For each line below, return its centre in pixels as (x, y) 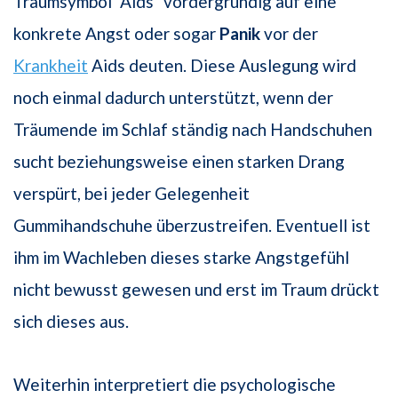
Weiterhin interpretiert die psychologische (175, 385)
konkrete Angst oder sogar (116, 34)
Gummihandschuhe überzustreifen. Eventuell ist (192, 226)
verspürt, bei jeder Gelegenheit (131, 194)
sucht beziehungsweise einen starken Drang (179, 162)
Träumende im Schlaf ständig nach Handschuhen (193, 130)
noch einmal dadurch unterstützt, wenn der (173, 98)
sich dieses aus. (71, 322)
